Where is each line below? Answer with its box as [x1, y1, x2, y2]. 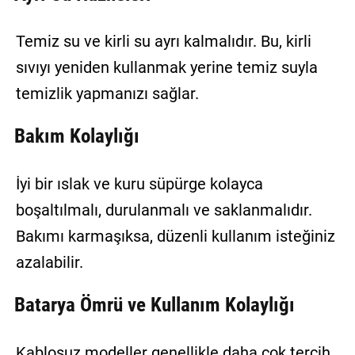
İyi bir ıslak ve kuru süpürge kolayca [15, 174, 263, 193]
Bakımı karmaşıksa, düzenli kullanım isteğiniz [15, 226, 335, 246]
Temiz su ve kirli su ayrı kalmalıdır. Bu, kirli [15, 32, 311, 52]
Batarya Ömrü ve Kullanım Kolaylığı [13, 293, 295, 317]
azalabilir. [15, 252, 83, 272]
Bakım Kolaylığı [13, 124, 139, 148]
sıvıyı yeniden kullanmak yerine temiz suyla [15, 58, 318, 78]
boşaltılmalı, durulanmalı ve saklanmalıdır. [15, 200, 312, 219]
